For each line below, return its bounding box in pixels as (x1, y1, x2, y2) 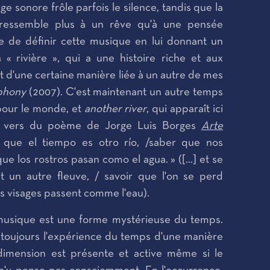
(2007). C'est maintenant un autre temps (25, 87, 223, 98)
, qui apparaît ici (146, 104, 224, 115)
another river (84, 104, 147, 115)
